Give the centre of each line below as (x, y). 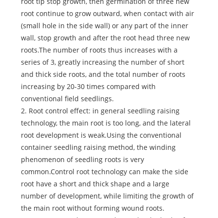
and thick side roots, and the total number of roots (103, 74)
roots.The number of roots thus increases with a (99, 50)
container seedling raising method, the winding (98, 147)
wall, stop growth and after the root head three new (105, 38)
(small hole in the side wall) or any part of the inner (104, 26)
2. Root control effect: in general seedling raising (100, 111)
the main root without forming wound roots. (92, 208)
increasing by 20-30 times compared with (88, 87)
